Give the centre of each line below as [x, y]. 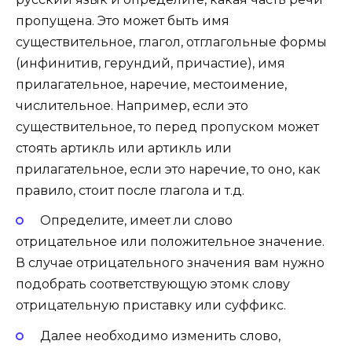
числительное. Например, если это [132, 106]
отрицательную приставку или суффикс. [151, 306]
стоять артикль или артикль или [124, 148]
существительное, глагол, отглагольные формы [171, 42]
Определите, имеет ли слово [136, 221]
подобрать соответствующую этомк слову [153, 284]
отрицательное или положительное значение [169, 242]
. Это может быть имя [161, 21]
